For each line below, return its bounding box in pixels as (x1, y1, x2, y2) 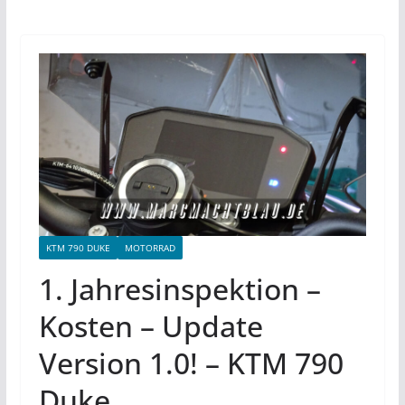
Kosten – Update (38, 306, 263, 346)
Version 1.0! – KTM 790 (38, 344, 344, 383)
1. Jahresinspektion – (38, 269, 321, 309)
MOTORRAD (124, 241, 175, 255)
